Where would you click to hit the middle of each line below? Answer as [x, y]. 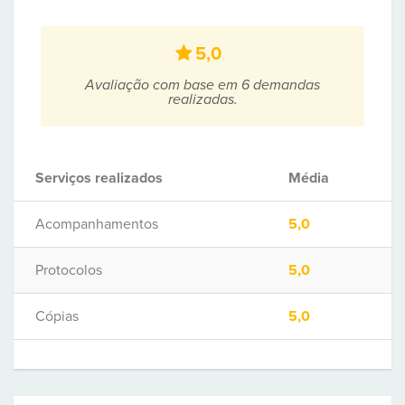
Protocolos [69, 270]
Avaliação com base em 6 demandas [202, 85]
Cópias [57, 316]
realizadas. [202, 99]
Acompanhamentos [97, 224]
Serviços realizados [99, 178]
